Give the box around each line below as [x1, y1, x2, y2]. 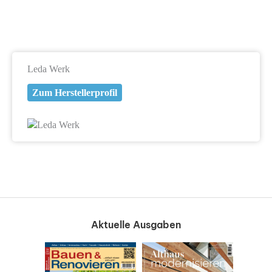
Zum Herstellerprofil [32, 87, 117, 98]
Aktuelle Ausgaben [91, 219, 181, 231]
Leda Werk [27, 63, 70, 75]
